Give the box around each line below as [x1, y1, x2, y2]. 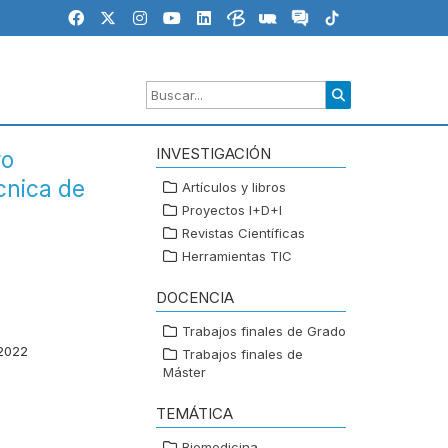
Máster [163, 364, 206, 381]
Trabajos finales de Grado [182, 323, 346, 340]
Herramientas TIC [182, 248, 292, 265]
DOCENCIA [156, 288, 234, 308]
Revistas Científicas [182, 225, 305, 242]
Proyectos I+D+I [182, 202, 282, 219]
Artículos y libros [182, 179, 286, 196]
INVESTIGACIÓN [156, 144, 271, 164]
